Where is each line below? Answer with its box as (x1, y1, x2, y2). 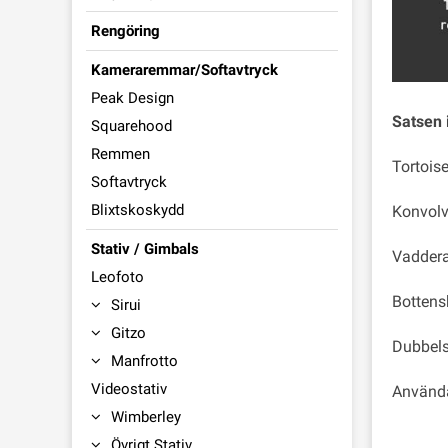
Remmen (91, 145, 150, 163)
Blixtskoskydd (91, 201, 184, 219)
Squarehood (91, 117, 172, 135)
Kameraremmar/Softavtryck (91, 61, 278, 79)
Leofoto (91, 268, 144, 286)
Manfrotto (111, 352, 178, 370)
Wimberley (111, 408, 181, 426)
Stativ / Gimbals (91, 240, 199, 258)
